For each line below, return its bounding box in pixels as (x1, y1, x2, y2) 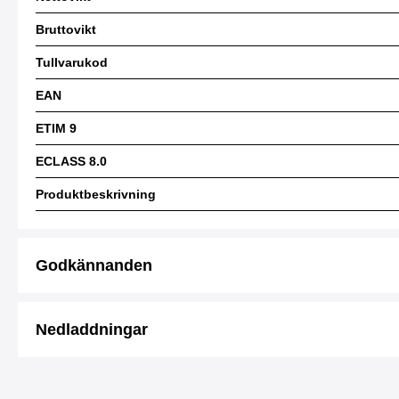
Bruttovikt (36, 22, 96, 37)
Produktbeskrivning (36, 187, 156, 201)
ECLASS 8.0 (36, 154, 107, 168)
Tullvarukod (36, 55, 108, 69)
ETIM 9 (36, 121, 77, 135)
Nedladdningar (36, 321, 148, 338)
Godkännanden (36, 256, 152, 274)
